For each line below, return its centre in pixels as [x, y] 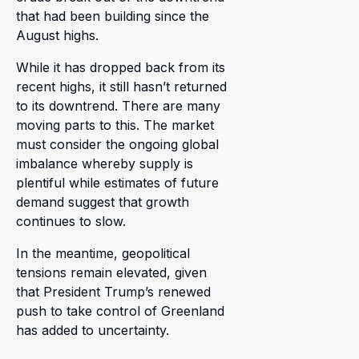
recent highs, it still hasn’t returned [121, 86]
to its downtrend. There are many [118, 105]
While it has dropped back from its [121, 67]
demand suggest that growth [103, 202]
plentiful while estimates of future [117, 182]
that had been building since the [113, 16]
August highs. [57, 35]
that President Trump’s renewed [113, 291]
